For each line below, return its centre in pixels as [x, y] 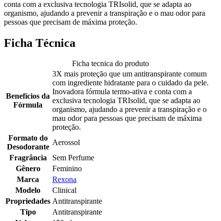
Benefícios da [28, 96]
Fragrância [28, 158]
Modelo [28, 190]
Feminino [67, 169]
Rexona [64, 180]
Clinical [64, 190]
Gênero [28, 169]
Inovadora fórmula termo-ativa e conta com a [122, 92]
